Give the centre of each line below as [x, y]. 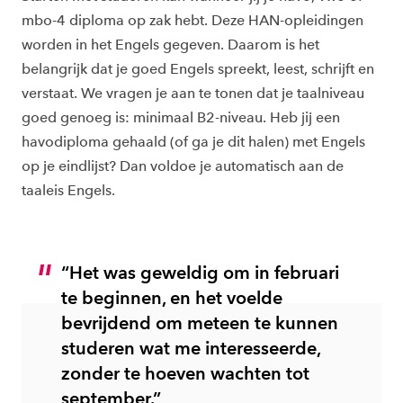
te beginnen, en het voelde [172, 298]
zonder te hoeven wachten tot [185, 373]
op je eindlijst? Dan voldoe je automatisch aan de [183, 166]
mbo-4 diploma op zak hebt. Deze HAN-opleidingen [193, 20]
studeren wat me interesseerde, [191, 348]
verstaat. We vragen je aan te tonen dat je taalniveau [193, 93]
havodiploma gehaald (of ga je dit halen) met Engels [193, 142]
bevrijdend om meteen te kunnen [200, 323]
